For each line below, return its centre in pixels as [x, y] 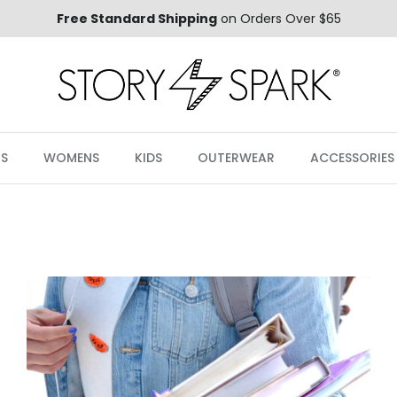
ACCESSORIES [352, 158]
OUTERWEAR [236, 158]
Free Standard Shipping [136, 18]
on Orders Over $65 [279, 18]
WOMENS [71, 158]
